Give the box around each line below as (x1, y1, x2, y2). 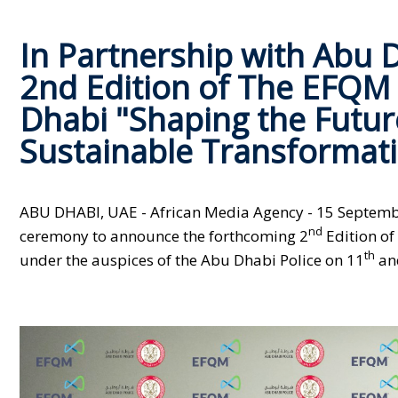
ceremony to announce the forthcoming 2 (20, 225, 308, 246)
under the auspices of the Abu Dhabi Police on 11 (20, 249, 364, 270)
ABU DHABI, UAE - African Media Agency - (20, 201, 313, 222)
